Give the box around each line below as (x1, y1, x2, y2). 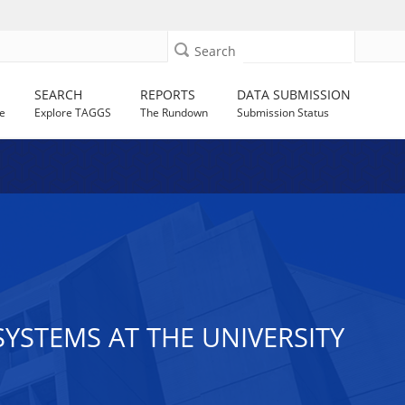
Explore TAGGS (34, 105, 112, 120)
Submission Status (237, 105, 330, 120)
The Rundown (140, 105, 209, 120)
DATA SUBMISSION (237, 86, 352, 103)
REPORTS (140, 86, 196, 103)
